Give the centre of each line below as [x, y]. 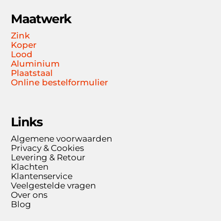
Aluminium [36, 64]
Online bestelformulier [60, 83]
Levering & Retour [48, 157]
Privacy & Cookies [48, 148]
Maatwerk [41, 19]
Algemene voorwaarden [62, 138]
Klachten [30, 166]
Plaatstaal [32, 73]
